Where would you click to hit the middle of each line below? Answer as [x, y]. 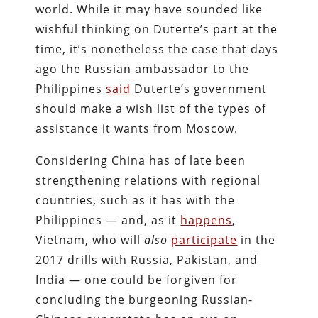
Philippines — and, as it [108, 220]
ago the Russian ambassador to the [143, 68]
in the [257, 240]
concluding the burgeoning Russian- [144, 299]
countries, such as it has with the [136, 200]
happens [207, 220]
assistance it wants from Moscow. [137, 128]
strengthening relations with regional [148, 180]
